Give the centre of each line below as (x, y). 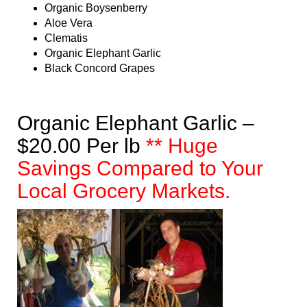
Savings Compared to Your (140, 169)
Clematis (66, 38)
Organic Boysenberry (96, 8)
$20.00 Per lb (82, 146)
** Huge (182, 146)
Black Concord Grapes (100, 69)
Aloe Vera (69, 23)
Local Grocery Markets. (124, 191)
